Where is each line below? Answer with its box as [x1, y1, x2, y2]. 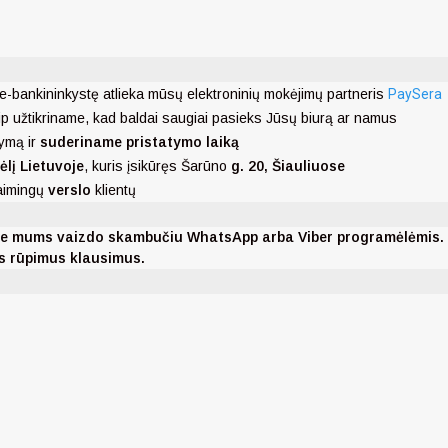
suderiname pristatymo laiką [40, 134, 239, 151]
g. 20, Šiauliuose [227, 158, 345, 175]
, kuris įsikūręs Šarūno [84, 158, 227, 175]
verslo [48, 182, 91, 199]
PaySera [388, 86, 442, 103]
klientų [91, 182, 136, 199]
